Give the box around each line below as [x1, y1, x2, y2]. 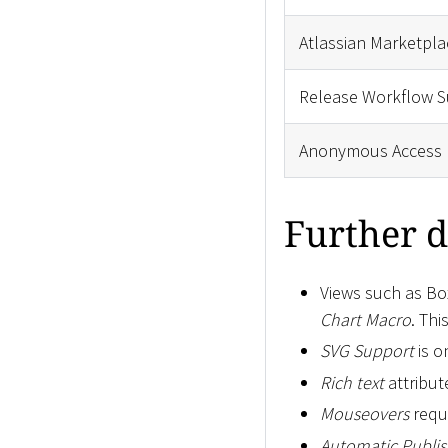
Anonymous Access [298, 138, 442, 162]
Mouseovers [320, 402, 409, 426]
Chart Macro [320, 307, 411, 331]
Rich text [320, 370, 384, 394]
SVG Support [320, 339, 414, 363]
